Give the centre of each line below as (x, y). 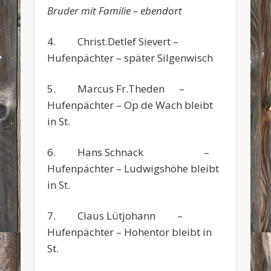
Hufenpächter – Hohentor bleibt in (130, 232)
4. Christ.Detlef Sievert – (113, 41)
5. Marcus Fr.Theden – (116, 88)
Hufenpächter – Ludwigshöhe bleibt (133, 168)
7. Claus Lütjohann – (115, 215)
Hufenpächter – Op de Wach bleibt (130, 105)
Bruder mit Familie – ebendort (115, 10)
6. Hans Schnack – (129, 152)
